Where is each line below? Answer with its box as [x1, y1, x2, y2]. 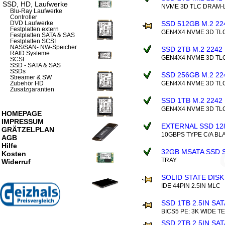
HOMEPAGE [2, 109, 42, 118]
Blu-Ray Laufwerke [10, 8, 62, 14]
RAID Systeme [10, 50, 50, 56]
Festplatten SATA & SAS [10, 32, 75, 38]
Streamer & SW [10, 74, 52, 80]
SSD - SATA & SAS [10, 62, 61, 68]
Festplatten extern [10, 26, 59, 32]
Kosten [2, 150, 26, 158]
